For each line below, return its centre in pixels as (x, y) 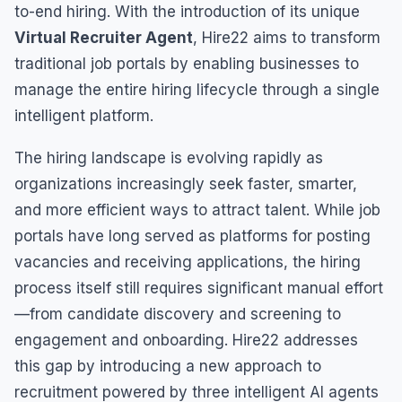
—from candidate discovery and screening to (178, 315)
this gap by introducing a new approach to (168, 367)
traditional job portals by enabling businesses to (187, 64)
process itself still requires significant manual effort (199, 288)
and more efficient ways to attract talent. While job (197, 210)
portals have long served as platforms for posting (192, 236)
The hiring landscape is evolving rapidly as (169, 158)
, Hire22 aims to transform (287, 38)
